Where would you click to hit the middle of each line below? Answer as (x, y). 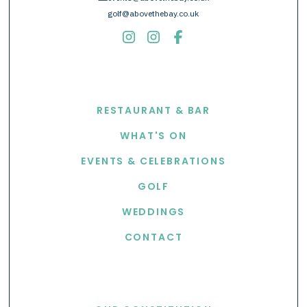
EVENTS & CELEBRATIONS (153, 161)
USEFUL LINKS (153, 284)
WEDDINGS (153, 212)
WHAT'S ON (153, 136)
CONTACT (153, 237)
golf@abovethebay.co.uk (153, 14)
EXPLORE (153, 84)
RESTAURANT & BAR (153, 111)
